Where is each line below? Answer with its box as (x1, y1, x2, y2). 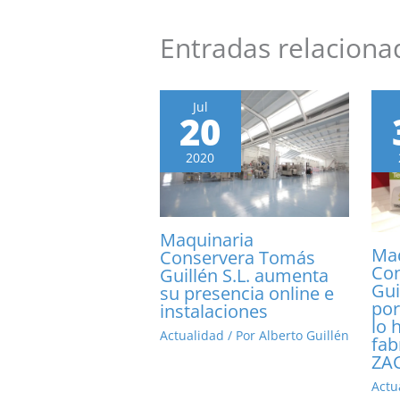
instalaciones (159, 298, 268, 323)
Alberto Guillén (258, 326, 349, 344)
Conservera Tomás (159, 245, 315, 270)
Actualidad (159, 326, 224, 344)
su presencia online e (159, 280, 334, 305)
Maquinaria (159, 227, 254, 252)
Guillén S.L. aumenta (159, 262, 329, 287)
